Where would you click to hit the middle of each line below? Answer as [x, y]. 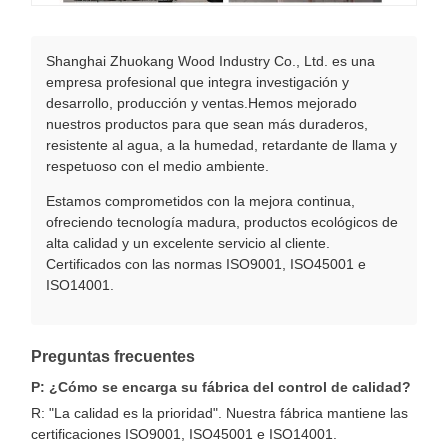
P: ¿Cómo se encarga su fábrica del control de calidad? [221, 386]
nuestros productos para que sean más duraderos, [207, 123]
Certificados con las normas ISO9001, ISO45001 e [206, 263]
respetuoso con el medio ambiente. [157, 165]
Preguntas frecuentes [113, 356]
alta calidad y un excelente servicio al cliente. [188, 242]
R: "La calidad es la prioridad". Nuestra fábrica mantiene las [219, 412]
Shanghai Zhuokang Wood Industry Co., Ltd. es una [210, 60]
